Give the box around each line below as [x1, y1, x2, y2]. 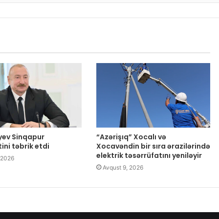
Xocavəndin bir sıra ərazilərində [96, 141, 210, 151]
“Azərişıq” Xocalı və [96, 131, 166, 142]
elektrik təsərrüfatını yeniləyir [96, 150, 202, 160]
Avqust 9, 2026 [102, 163, 143, 171]
